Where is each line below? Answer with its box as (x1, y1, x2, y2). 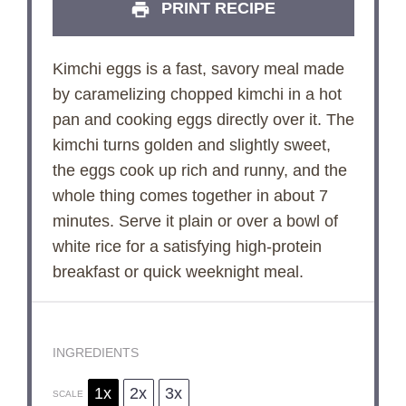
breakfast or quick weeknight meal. (52, 263, 304, 282)
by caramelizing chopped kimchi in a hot (52, 85, 342, 104)
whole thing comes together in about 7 (52, 187, 328, 206)
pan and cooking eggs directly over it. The (52, 111, 354, 130)
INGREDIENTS (52, 345, 139, 360)
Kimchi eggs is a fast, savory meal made (52, 60, 344, 79)
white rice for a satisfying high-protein (52, 237, 322, 256)
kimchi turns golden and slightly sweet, (52, 136, 331, 155)
